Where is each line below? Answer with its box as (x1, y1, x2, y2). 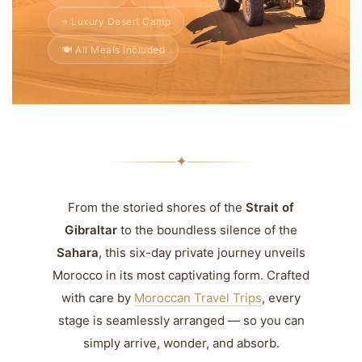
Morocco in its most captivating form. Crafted (53, 267, 309, 283)
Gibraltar (65, 222, 117, 238)
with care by (61, 290, 134, 305)
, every (262, 290, 301, 305)
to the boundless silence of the (117, 222, 297, 238)
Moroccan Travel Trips (134, 290, 262, 305)
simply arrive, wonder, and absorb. (82, 335, 280, 351)
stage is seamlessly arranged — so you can (57, 313, 305, 328)
